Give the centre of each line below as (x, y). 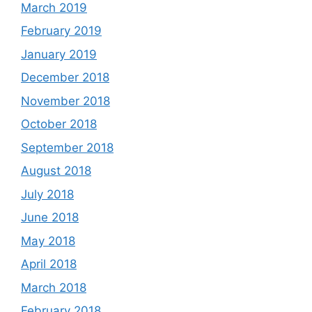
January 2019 (59, 54)
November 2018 (65, 101)
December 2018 (65, 77)
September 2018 (67, 147)
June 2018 (50, 217)
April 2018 (49, 264)
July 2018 (47, 194)
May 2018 (48, 241)
